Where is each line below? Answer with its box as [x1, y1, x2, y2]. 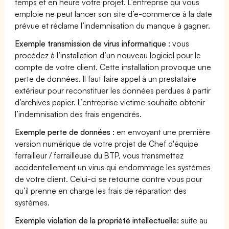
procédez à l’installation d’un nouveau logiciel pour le [15, 50, 201, 60]
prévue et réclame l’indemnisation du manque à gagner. [15, 20, 211, 31]
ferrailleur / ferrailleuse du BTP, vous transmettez [15, 150, 184, 161]
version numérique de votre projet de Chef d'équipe [15, 138, 199, 149]
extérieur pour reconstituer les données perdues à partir [15, 85, 211, 96]
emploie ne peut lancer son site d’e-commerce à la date [15, 8, 213, 19]
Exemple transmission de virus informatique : [15, 38, 171, 49]
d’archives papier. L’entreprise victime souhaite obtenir [15, 97, 205, 107]
